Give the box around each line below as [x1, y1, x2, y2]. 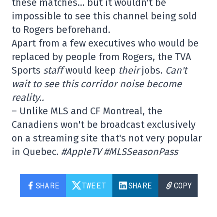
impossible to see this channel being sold [12, 10, 197, 22]
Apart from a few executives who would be [12, 37, 199, 49]
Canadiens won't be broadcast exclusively [12, 118, 196, 130]
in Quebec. [12, 145, 61, 157]
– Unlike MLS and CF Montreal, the [12, 105, 162, 117]
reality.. [12, 91, 44, 103]
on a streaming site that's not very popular [12, 132, 202, 144]
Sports [12, 64, 43, 76]
